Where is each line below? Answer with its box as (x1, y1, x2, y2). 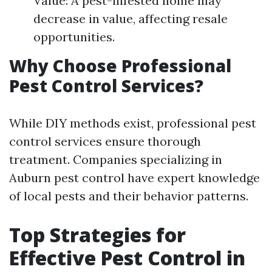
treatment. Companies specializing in (9, 152, 222, 167)
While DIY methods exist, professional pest (9, 115, 256, 131)
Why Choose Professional (9, 54, 231, 77)
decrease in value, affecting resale (33, 11, 228, 26)
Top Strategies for (9, 222, 186, 248)
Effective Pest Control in (9, 245, 245, 271)
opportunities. (33, 29, 115, 44)
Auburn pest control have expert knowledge (9, 170, 260, 185)
